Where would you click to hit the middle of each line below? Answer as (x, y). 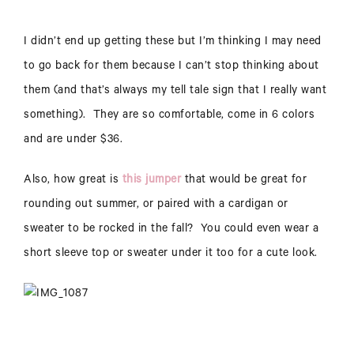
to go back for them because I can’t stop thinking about (171, 68)
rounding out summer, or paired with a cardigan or (156, 206)
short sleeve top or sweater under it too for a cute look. (171, 255)
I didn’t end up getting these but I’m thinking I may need (173, 43)
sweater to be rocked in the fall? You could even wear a (171, 230)
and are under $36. (73, 141)
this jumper (150, 181)
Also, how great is (71, 181)
